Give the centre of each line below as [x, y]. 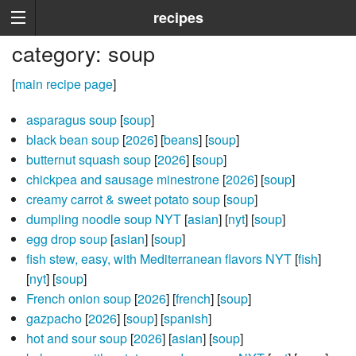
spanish [186, 319]
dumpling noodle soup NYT [103, 219]
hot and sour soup [76, 339]
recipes [178, 17]
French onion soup [78, 299]
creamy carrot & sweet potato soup [123, 199]
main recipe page [64, 84]
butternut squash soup [88, 160]
